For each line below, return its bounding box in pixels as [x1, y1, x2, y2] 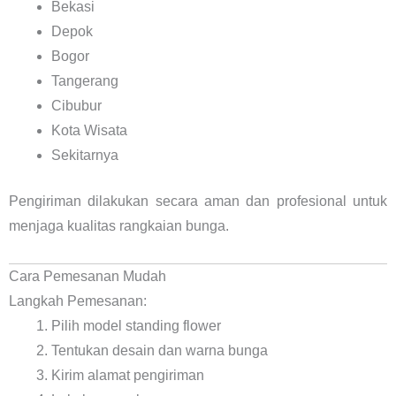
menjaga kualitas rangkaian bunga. [9, 217, 229, 233]
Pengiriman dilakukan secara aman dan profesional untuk [9, 193, 387, 209]
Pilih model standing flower [51, 317, 221, 333]
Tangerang [51, 72, 118, 88]
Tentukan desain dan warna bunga [51, 342, 268, 358]
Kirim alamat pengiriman [51, 367, 204, 383]
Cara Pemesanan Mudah [9, 268, 166, 284]
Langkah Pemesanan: [9, 293, 147, 308]
